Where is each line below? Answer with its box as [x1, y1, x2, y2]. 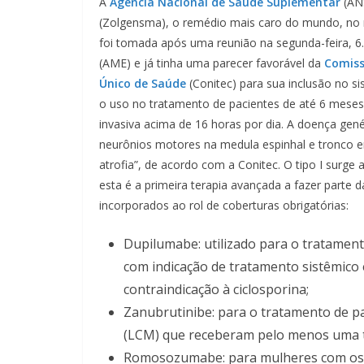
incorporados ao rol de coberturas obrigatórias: [99, 197, 349, 213]
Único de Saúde [99, 75, 186, 91]
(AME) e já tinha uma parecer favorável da [99, 54, 324, 71]
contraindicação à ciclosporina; [123, 279, 309, 298]
